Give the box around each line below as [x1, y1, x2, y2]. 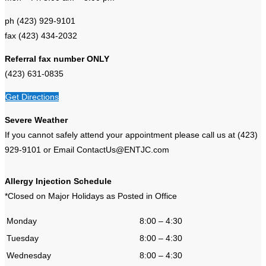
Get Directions [5, 91, 59, 102]
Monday [7, 216, 37, 226]
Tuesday [7, 233, 39, 243]
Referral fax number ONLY [5, 53, 109, 64]
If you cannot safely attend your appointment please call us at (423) [5, 129, 258, 140]
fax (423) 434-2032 [5, 30, 77, 40]
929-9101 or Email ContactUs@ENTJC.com [5, 144, 169, 154]
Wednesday [7, 250, 51, 260]
